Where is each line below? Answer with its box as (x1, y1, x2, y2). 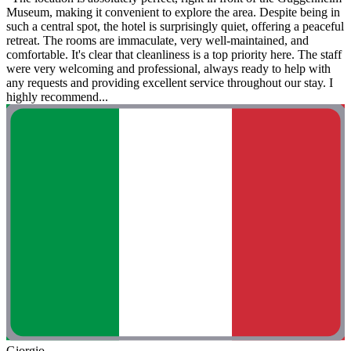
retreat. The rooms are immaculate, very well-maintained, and (6, 33, 309, 47)
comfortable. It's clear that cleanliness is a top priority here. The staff (6, 47, 342, 61)
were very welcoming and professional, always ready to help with (6, 61, 331, 75)
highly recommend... (6, 89, 108, 103)
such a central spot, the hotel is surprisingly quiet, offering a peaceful (6, 19, 344, 33)
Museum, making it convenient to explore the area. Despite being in (6, 5, 340, 19)
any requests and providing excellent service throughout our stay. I (6, 75, 333, 89)
